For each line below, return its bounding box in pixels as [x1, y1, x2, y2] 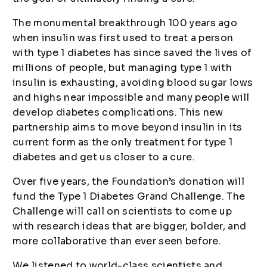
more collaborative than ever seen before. [13, 235, 222, 247]
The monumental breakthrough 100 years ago [13, 17, 238, 29]
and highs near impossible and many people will [13, 91, 250, 104]
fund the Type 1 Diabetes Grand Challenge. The [13, 190, 246, 203]
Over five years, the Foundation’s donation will [13, 175, 245, 188]
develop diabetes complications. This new [13, 106, 223, 119]
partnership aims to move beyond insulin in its [13, 121, 243, 133]
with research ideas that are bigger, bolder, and [13, 220, 247, 232]
